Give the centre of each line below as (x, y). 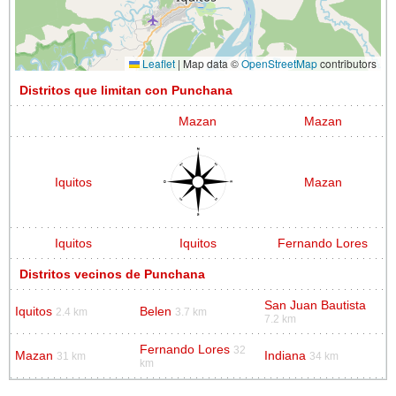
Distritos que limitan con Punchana (126, 90)
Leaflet (157, 63)
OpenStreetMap (279, 63)
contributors (347, 63)
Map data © (211, 63)
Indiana (285, 355)
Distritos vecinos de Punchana (112, 274)
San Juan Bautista (315, 305)
